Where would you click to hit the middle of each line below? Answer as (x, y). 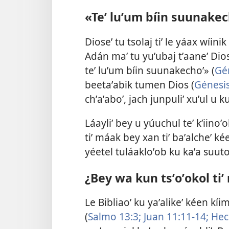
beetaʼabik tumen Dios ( (140, 84)
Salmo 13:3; (114, 217)
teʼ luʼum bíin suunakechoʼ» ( (150, 70)
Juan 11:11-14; (175, 217)
